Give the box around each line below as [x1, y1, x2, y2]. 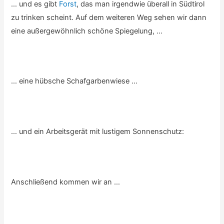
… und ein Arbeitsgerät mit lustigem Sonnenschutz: [11, 126, 184, 136]
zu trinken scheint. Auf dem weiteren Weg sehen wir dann [11, 12, 207, 22]
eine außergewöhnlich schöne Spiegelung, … [11, 26, 163, 35]
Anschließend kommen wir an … [11, 177, 120, 186]
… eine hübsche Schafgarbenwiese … [11, 76, 138, 86]
